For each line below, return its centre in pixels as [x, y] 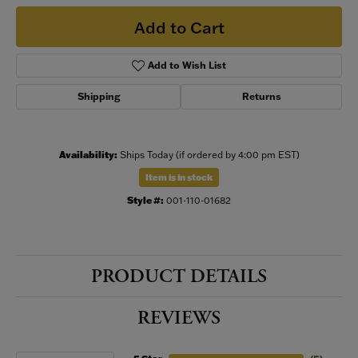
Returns [261, 96]
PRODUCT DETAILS [179, 276]
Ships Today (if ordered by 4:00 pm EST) [209, 155]
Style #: [145, 200]
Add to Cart [179, 27]
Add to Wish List [187, 65]
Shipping [98, 96]
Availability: [88, 155]
